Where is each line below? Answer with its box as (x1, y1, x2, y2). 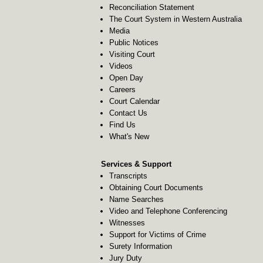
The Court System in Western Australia (109, 15, 242, 24)
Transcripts (109, 171, 148, 181)
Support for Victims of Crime (109, 230, 207, 240)
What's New (109, 132, 150, 141)
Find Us (109, 120, 136, 130)
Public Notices (109, 38, 159, 48)
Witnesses (109, 218, 146, 228)
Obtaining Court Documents (109, 183, 204, 193)
